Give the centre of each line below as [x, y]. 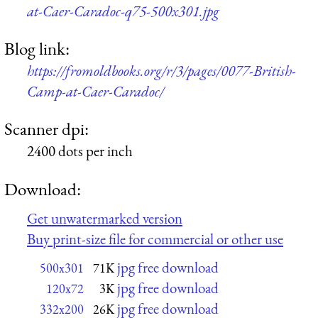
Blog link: [37, 49]
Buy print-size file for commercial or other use [155, 239]
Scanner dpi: [46, 129]
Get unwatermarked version [105, 219]
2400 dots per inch [80, 151]
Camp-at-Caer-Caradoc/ [95, 92]
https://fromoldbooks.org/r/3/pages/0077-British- [161, 71]
